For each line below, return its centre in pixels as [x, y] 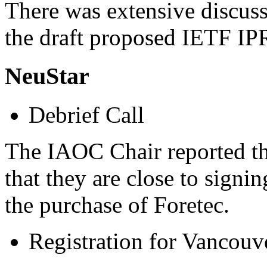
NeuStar [47, 76]
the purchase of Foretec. [117, 204]
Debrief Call [86, 114]
